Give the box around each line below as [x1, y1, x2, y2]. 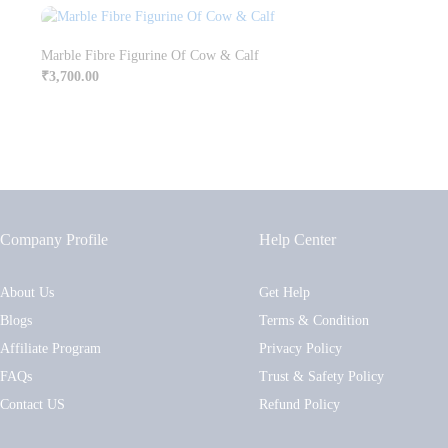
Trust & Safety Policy [259, 368, 385, 384]
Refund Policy [259, 396, 341, 412]
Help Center [259, 230, 337, 248]
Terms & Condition [259, 312, 370, 328]
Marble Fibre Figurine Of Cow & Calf [41, 47, 259, 63]
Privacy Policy [259, 340, 343, 356]
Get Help [259, 284, 311, 300]
